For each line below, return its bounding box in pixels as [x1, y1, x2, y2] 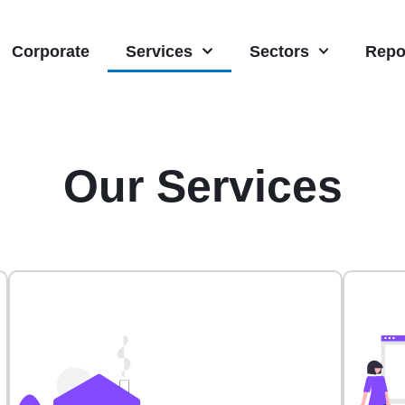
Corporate [12, 42, 89, 61]
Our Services [62, 161, 343, 212]
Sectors [249, 42, 309, 61]
